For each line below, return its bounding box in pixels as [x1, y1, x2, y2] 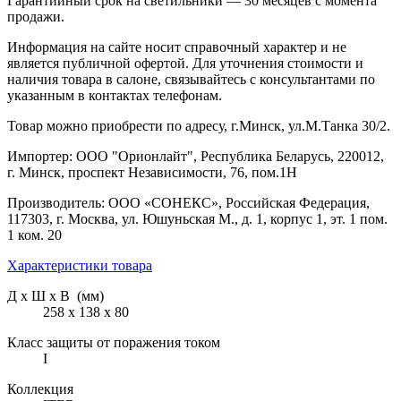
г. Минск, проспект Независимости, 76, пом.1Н [7, 164, 297, 180]
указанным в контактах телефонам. [7, 87, 222, 103]
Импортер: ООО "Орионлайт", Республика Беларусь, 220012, [7, 148, 384, 164]
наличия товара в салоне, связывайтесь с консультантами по [7, 71, 375, 87]
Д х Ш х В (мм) [7, 287, 104, 303]
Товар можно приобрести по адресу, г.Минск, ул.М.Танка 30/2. [7, 117, 390, 133]
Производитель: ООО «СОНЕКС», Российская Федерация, [7, 194, 370, 210]
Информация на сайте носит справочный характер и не [7, 38, 346, 55]
